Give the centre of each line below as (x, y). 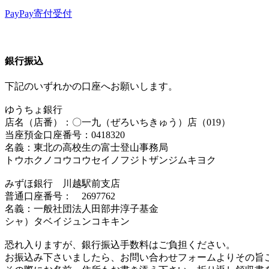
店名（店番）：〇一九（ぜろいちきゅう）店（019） (118, 122)
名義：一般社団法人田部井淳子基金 (82, 208)
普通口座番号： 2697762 (60, 196)
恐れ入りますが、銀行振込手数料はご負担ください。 (120, 244)
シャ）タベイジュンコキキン (67, 221)
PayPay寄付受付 (38, 14)
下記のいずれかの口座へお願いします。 (91, 86)
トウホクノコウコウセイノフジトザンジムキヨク (110, 160)
